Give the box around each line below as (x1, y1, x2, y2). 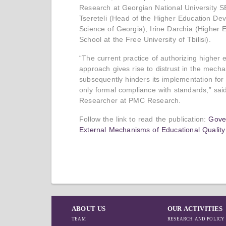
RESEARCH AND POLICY (167, 216, 225, 222)
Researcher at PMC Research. (79, 96, 181, 105)
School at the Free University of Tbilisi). (79, 35, 211, 44)
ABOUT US (72, 205, 106, 213)
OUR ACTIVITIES (167, 205, 223, 213)
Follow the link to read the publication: (79, 115, 209, 124)
